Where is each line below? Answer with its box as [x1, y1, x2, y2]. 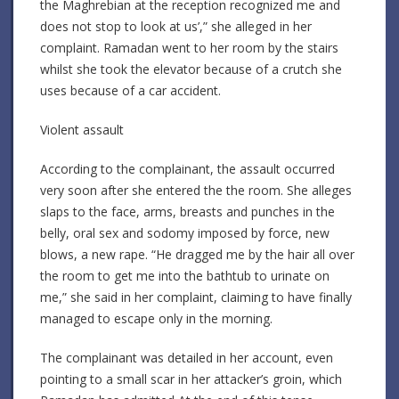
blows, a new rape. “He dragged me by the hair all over [40, 245, 354, 263]
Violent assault [40, 120, 124, 138]
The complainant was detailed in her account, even [40, 348, 333, 366]
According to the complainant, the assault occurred [40, 159, 335, 177]
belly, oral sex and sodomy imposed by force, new [40, 224, 330, 241]
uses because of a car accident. [40, 81, 221, 99]
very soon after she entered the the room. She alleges [40, 181, 352, 199]
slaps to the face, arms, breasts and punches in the [40, 202, 335, 220]
